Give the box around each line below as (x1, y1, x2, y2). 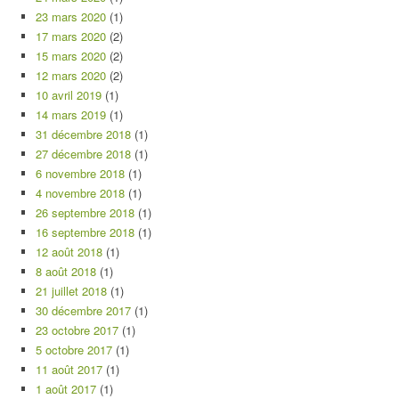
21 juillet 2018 (36, 282, 107, 299)
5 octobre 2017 (36, 341, 112, 358)
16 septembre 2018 (36, 224, 134, 240)
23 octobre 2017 (36, 322, 118, 338)
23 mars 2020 (36, 8, 106, 25)
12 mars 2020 (36, 67, 106, 84)
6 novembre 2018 (36, 165, 125, 182)
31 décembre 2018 (36, 126, 131, 142)
